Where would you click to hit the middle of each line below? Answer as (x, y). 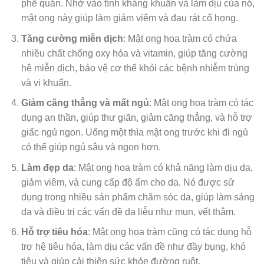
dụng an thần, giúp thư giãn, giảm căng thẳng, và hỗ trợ (136, 118)
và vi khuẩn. (46, 82)
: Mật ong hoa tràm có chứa (180, 38)
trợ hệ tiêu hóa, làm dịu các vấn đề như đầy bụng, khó (133, 247)
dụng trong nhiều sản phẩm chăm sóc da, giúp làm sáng (138, 197)
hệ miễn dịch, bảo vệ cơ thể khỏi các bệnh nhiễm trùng (135, 68)
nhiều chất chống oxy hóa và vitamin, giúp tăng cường (134, 53)
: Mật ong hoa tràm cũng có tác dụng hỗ (169, 232)
